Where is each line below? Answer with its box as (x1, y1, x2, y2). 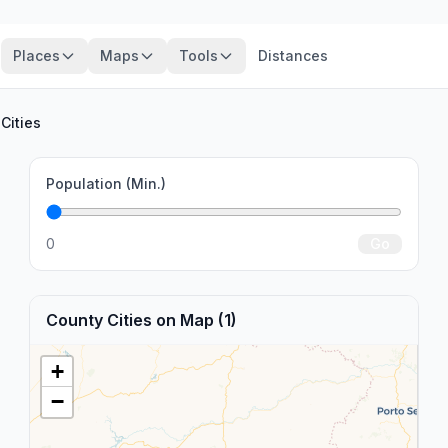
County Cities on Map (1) (46, 310, 238, 330)
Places (12, 47, 60, 64)
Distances (257, 47, 328, 64)
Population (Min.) (46, 175, 167, 192)
